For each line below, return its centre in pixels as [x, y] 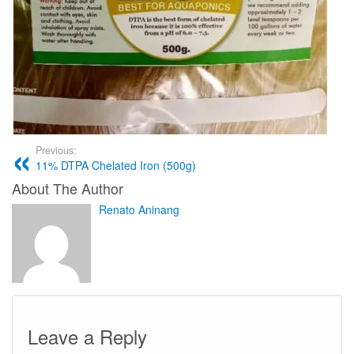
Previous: [56, 150]
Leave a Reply [87, 336]
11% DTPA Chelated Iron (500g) [116, 165]
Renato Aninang [139, 209]
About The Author [68, 188]
